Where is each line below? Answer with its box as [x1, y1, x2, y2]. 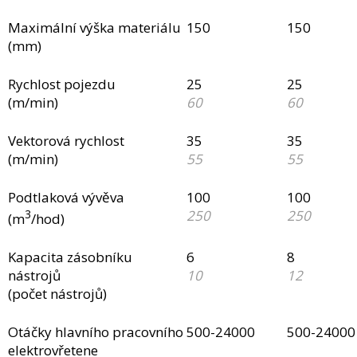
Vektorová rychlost [7, 131, 124, 150]
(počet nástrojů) [7, 284, 107, 303]
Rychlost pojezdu [7, 74, 116, 93]
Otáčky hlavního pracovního [7, 322, 183, 341]
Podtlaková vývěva [7, 187, 124, 206]
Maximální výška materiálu [7, 18, 181, 37]
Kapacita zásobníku [7, 247, 132, 266]
